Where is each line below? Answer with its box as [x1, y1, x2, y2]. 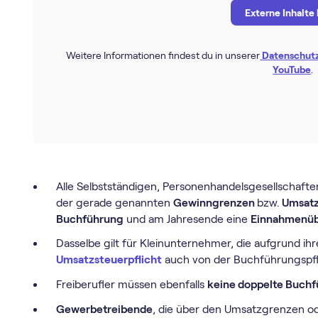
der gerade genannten [55, 196, 173, 209]
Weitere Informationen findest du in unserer [66, 50, 261, 62]
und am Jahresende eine [123, 212, 251, 225]
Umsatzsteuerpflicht [55, 253, 162, 266]
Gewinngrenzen [172, 196, 257, 209]
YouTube [273, 64, 312, 76]
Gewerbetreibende [55, 303, 153, 316]
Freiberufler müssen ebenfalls [55, 278, 207, 291]
